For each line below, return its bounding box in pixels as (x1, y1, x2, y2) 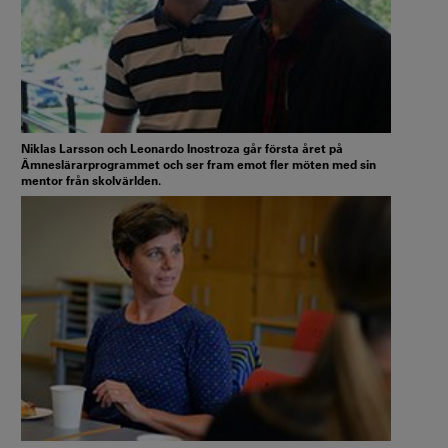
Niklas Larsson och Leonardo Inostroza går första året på (21, 140, 343, 157)
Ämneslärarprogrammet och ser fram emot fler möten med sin (21, 156, 376, 173)
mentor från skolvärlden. (21, 172, 161, 189)
